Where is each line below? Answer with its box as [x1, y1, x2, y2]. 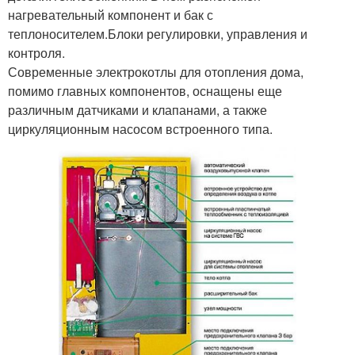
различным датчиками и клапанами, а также [8, 101, 267, 119]
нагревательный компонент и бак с [8, 6, 213, 24]
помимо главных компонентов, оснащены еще [8, 82, 282, 100]
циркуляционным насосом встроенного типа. [8, 120, 273, 138]
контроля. [8, 44, 65, 62]
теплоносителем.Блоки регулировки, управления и [8, 25, 307, 43]
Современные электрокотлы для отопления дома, [8, 63, 303, 81]
